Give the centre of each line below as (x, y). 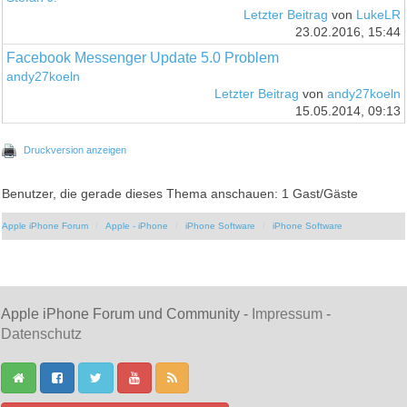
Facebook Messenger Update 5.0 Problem (143, 57)
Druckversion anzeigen (75, 149)
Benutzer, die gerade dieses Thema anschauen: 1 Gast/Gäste (180, 194)
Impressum (287, 313)
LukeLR (378, 15)
